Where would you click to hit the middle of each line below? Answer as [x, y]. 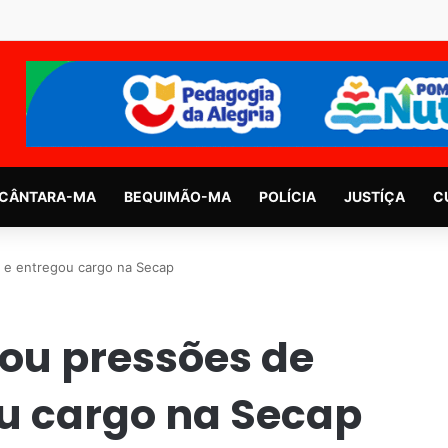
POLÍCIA [287, 196]
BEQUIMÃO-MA [177, 196]
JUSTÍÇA [374, 196]
